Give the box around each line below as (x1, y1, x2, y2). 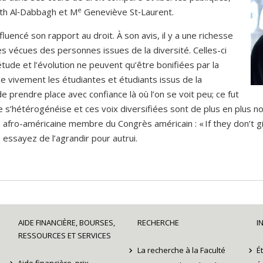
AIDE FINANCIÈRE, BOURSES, (18, 217, 115, 228)
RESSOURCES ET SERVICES (18, 230, 111, 241)
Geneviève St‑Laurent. (82, 6, 174, 18)
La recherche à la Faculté (137, 245, 225, 256)
